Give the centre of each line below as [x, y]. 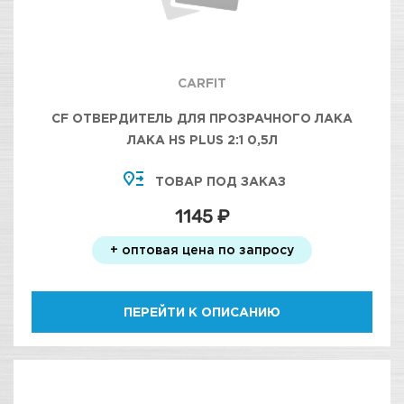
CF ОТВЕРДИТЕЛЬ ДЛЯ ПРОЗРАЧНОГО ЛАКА [202, 118]
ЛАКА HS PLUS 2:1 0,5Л [202, 139]
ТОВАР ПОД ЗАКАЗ [220, 181]
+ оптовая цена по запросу [202, 249]
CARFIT [202, 83]
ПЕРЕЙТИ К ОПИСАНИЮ [202, 312]
